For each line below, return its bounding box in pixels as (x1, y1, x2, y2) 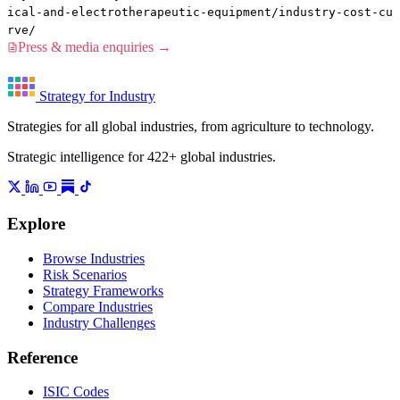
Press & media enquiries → (18, 39, 171, 55)
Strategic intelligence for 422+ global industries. (7, 149, 276, 165)
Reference (7, 347, 78, 367)
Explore (7, 214, 65, 234)
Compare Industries (43, 298, 153, 314)
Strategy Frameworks (43, 282, 163, 298)
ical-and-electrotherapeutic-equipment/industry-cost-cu (7, 5, 393, 20)
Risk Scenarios (43, 266, 127, 282)
